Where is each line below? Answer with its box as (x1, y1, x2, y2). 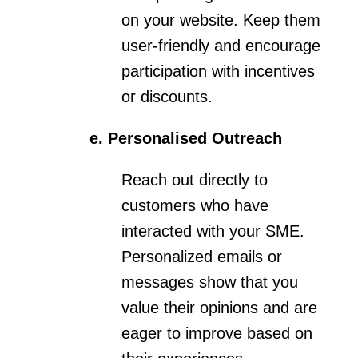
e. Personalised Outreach (89, 129, 282, 147)
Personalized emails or (121, 247, 282, 265)
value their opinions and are (121, 298, 317, 316)
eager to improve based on (121, 324, 312, 342)
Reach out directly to (121, 170, 268, 189)
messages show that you (121, 272, 298, 291)
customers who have (121, 196, 268, 214)
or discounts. (121, 87, 213, 105)
